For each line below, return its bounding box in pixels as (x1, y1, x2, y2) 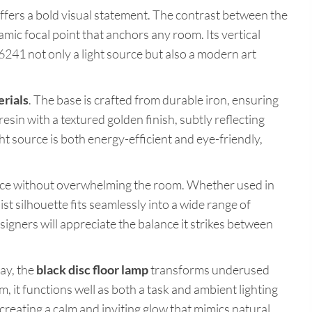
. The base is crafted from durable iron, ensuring (29, 92, 279, 108)
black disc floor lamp (36, 262, 148, 278)
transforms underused (148, 262, 270, 278)
